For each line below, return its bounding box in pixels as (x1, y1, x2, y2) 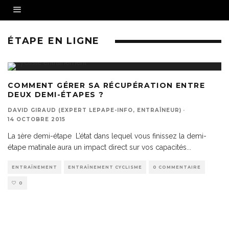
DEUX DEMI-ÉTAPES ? (8, 90, 104, 99)
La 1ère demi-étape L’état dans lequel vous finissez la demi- (8, 132, 207, 140)
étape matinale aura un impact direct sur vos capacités (8, 143, 187, 151)
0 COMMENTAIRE (153, 165, 201, 170)
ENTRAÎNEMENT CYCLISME (68, 165, 142, 170)
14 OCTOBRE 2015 (8, 116, 65, 123)
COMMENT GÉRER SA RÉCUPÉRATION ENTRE (8, 81, 205, 90)
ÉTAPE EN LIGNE (8, 35, 100, 47)
